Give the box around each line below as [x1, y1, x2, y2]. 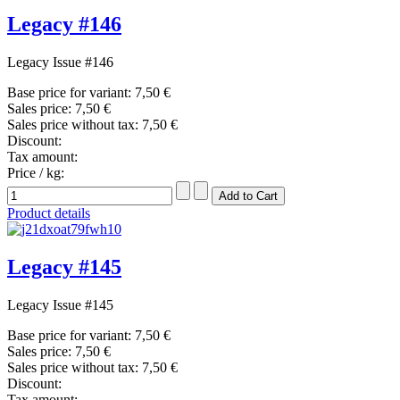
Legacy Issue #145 [7, 296, 113, 312]
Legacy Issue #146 [7, 54, 113, 70]
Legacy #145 [7, 254, 121, 279]
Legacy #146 [7, 12, 121, 36]
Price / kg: [7, 164, 64, 180]
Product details [7, 204, 90, 221]
